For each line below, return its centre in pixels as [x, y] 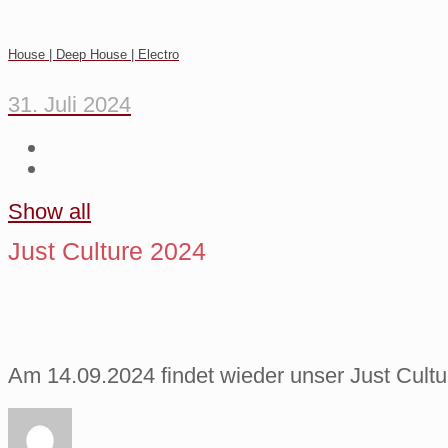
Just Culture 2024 [107, 250]
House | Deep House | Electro [93, 54]
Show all [49, 212]
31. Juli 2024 [69, 105]
